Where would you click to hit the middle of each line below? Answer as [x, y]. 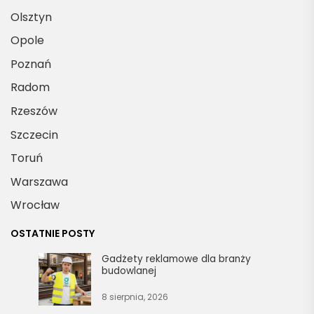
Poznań [31, 64]
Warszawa [39, 182]
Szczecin [34, 135]
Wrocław [35, 205]
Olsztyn [31, 17]
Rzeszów [34, 111]
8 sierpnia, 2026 [135, 297]
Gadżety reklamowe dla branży [176, 259]
